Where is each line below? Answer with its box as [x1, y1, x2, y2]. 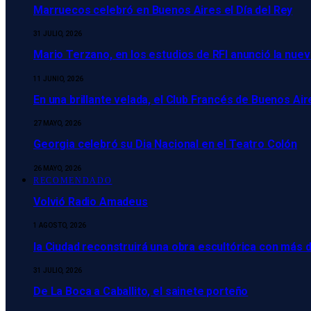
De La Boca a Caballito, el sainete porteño [33, 285, 249, 299]
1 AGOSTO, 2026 [33, 221, 86, 230]
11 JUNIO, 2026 [33, 74, 83, 83]
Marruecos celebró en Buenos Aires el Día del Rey [33, 3, 293, 17]
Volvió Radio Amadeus [33, 194, 148, 208]
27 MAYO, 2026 [33, 119, 81, 128]
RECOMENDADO [33, 175, 112, 185]
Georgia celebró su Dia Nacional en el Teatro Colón [33, 137, 297, 151]
